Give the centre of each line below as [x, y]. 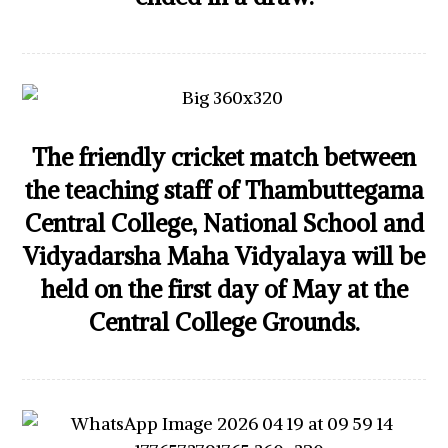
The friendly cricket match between [224, 157]
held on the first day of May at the [224, 289]
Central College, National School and [224, 223]
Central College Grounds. [224, 322]
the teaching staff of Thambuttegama [224, 190]
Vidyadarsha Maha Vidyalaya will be [224, 256]
